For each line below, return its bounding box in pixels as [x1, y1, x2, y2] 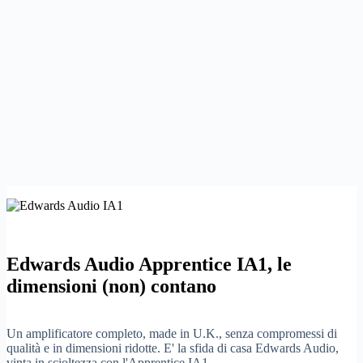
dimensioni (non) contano [6, 275, 216, 297]
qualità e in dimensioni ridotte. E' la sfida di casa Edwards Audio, [6, 340, 339, 355]
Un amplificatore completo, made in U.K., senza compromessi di [6, 326, 337, 340]
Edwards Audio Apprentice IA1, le [6, 253, 292, 275]
